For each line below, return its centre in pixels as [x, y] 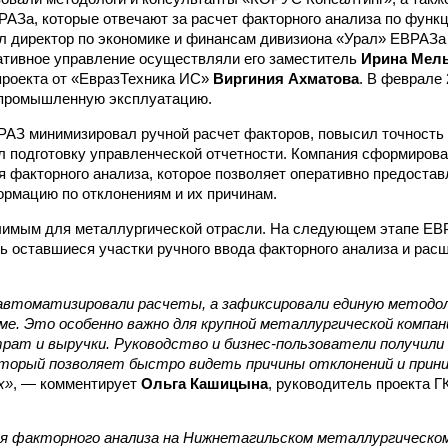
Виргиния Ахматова [286, 78]
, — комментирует [77, 383]
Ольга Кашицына [204, 383]
